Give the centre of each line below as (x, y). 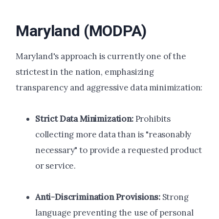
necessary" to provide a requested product (119, 150)
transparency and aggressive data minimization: (109, 88)
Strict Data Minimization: (84, 119)
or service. (56, 166)
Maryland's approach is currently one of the (101, 56)
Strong (174, 197)
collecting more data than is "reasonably (113, 135)
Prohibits (152, 119)
